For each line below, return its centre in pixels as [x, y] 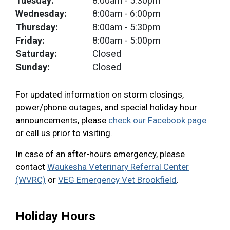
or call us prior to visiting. [64, 133]
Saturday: [36, 54]
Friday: [30, 40]
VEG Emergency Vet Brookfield [117, 180]
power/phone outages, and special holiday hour [106, 107]
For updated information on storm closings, [100, 94]
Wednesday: [41, 14]
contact [31, 167]
